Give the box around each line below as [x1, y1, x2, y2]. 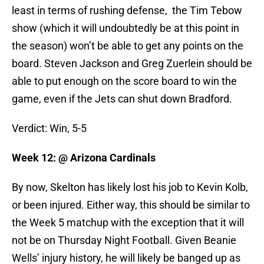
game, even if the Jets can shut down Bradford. [12, 93, 232, 105]
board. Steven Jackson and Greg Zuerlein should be [12, 57, 252, 70]
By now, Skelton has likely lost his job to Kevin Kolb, [12, 181, 248, 194]
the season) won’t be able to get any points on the [12, 39, 243, 52]
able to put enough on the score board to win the [12, 75, 237, 88]
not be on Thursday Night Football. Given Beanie [12, 234, 236, 247]
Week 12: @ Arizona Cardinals [12, 151, 156, 164]
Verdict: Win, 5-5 [12, 122, 87, 135]
